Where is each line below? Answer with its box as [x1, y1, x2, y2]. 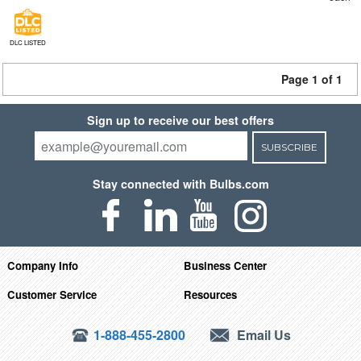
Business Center [184, 257, 268, 273]
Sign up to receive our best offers [87, 112, 274, 128]
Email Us [234, 325, 292, 344]
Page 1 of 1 [281, 71, 342, 87]
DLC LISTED [9, 38, 46, 47]
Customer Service [6, 286, 97, 302]
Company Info [6, 257, 78, 273]
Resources [184, 286, 238, 302]
